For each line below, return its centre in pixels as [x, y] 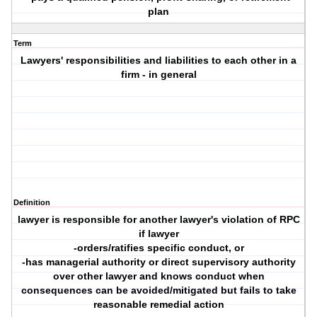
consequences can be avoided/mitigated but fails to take [158, 290]
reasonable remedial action [158, 305]
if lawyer [158, 234]
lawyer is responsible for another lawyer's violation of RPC [158, 220]
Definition [32, 203]
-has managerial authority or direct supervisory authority [158, 262]
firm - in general [158, 75]
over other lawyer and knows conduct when [158, 276]
